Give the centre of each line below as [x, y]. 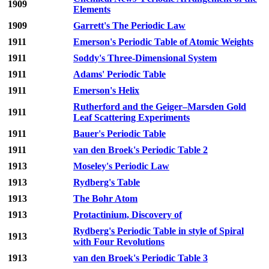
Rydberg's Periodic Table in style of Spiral [159, 231]
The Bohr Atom [105, 199]
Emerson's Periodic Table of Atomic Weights [163, 42]
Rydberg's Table [107, 183]
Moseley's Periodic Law [121, 166]
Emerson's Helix [106, 91]
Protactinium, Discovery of [128, 215]
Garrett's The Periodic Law [129, 26]
